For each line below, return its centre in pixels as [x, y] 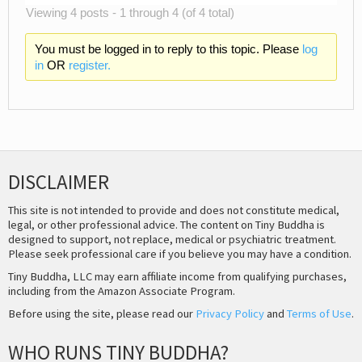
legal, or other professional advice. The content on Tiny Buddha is [166, 225]
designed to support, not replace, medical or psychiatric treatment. [172, 240]
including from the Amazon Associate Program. [122, 291]
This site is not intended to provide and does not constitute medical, [174, 210]
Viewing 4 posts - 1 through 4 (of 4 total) [130, 13]
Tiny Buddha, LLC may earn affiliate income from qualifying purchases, [177, 277]
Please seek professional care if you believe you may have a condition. [180, 254]
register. [89, 65]
